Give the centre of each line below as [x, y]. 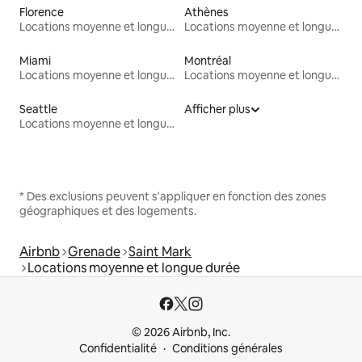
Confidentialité [118, 349]
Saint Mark [160, 252]
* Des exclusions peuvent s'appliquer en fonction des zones [173, 197]
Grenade [94, 252]
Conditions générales [227, 349]
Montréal [208, 61]
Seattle [38, 109]
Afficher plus [217, 109]
